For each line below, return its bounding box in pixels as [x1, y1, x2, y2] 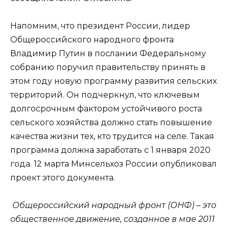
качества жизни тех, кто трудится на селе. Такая [10, 131, 214, 142]
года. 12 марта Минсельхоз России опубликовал [10, 159, 217, 169]
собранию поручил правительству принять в [10, 62, 205, 73]
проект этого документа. [10, 173, 115, 183]
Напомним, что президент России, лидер [10, 21, 190, 31]
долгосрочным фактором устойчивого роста [10, 104, 202, 114]
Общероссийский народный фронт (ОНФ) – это [12, 200, 216, 211]
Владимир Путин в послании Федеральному [10, 49, 206, 59]
